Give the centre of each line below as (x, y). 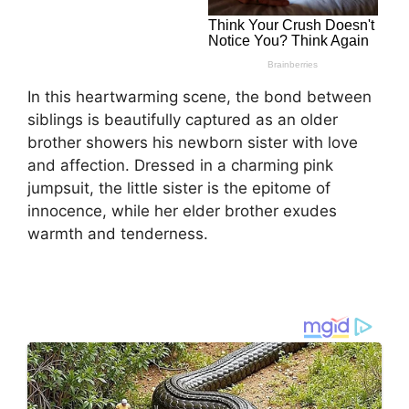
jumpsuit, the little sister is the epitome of (179, 189)
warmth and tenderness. (118, 234)
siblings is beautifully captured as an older (183, 120)
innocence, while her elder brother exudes (182, 211)
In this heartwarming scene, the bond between (199, 97)
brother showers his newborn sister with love (193, 143)
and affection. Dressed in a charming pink (180, 166)
